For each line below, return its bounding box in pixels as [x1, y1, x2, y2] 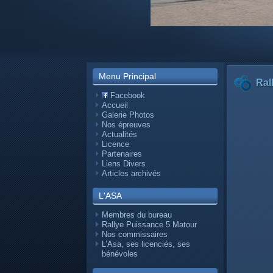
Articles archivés [102, 169, 161, 178]
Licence [102, 140, 129, 149]
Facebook [108, 91, 145, 100]
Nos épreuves [102, 120, 151, 129]
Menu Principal [99, 71, 156, 81]
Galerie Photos [102, 110, 154, 119]
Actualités [102, 130, 137, 139]
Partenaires [102, 149, 142, 158]
